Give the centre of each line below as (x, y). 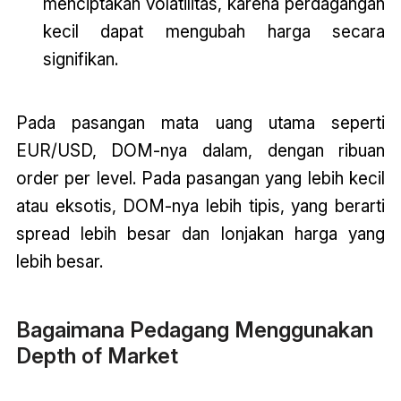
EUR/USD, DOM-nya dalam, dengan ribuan (200, 151)
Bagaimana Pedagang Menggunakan (194, 329)
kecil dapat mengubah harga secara (214, 32)
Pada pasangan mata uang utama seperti (200, 123)
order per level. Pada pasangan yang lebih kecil (200, 179)
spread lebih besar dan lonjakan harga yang (200, 234)
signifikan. (80, 60)
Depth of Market (97, 355)
